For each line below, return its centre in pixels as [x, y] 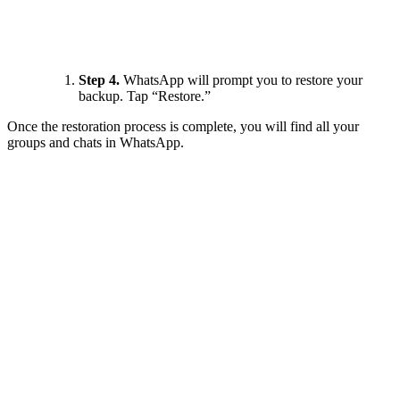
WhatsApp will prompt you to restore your [241, 79]
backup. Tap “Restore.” [145, 96]
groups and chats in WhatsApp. [96, 142]
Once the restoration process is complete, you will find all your [183, 126]
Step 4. [99, 79]
